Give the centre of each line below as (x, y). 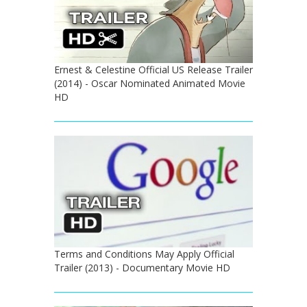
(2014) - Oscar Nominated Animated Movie (150, 83)
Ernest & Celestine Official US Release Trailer (153, 69)
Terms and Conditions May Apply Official (144, 254)
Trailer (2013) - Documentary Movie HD (142, 267)
